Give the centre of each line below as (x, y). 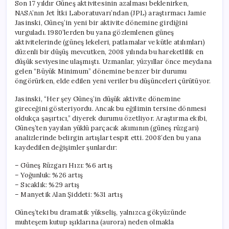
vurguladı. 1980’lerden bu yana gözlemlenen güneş (95, 32)
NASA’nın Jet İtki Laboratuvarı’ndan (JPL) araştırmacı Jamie (110, 13)
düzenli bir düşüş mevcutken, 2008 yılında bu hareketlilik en (109, 52)
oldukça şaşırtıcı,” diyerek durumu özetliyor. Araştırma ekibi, (111, 118)
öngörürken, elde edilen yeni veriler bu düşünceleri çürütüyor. (113, 81)
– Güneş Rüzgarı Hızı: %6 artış (64, 165)
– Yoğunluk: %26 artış (49, 175)
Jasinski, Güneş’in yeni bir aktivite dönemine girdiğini (101, 22)
